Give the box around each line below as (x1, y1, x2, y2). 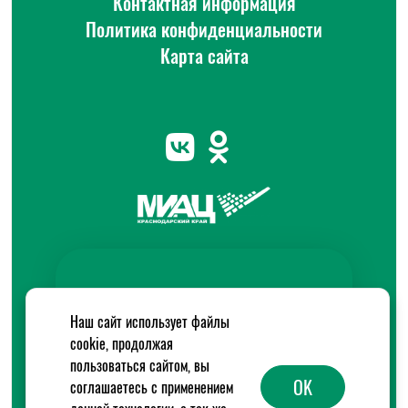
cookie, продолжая (70, 332, 173, 354)
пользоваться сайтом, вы (70, 354, 209, 376)
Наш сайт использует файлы (70, 311, 229, 332)
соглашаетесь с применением (70, 376, 233, 398)
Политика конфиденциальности (86, 15, 322, 43)
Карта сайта (159, 42, 249, 69)
